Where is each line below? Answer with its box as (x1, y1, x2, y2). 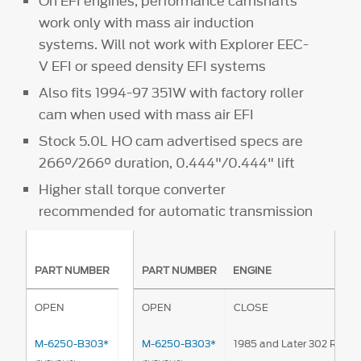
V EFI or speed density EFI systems (39, 56, 267, 77)
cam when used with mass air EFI (39, 105, 255, 125)
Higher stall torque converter (39, 180, 226, 200)
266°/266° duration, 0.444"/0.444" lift (39, 153, 296, 173)
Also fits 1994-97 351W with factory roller (39, 83, 305, 103)
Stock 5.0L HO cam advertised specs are (39, 131, 304, 151)
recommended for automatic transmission (39, 201, 313, 222)
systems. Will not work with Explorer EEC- (39, 35, 309, 55)
